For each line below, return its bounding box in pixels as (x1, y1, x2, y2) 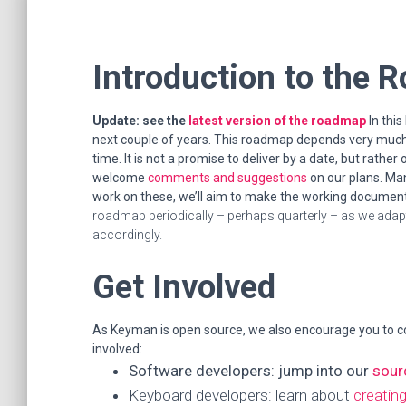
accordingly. (92, 227, 162, 242)
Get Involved (92, 267, 275, 306)
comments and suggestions (148, 170, 307, 185)
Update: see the (92, 113, 188, 128)
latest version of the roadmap (188, 113, 366, 128)
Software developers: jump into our (129, 362, 372, 380)
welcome (92, 170, 148, 185)
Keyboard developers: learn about (129, 386, 353, 404)
